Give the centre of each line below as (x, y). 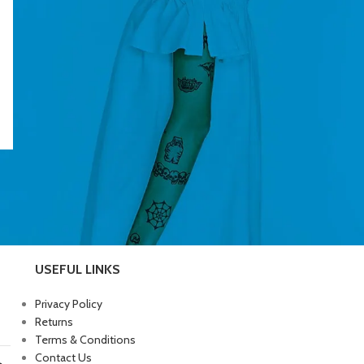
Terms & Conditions (85, 340)
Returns (54, 322)
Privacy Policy (68, 304)
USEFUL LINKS (77, 270)
